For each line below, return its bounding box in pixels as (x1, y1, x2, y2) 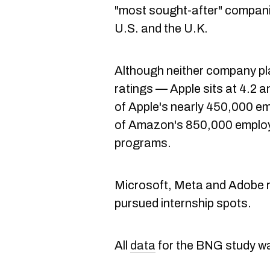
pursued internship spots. (115, 196, 251, 210)
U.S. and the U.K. (115, 21, 208, 35)
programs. (115, 136, 171, 149)
